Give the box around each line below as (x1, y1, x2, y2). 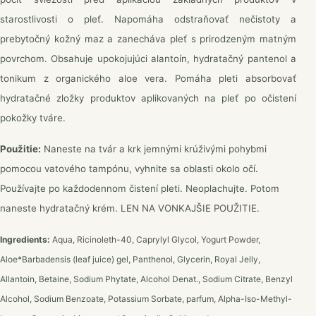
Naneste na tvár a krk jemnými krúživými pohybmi (41, 143, 267, 154)
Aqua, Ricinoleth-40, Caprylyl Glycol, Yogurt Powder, (50, 234, 260, 245)
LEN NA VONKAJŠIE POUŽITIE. (121, 202, 260, 214)
